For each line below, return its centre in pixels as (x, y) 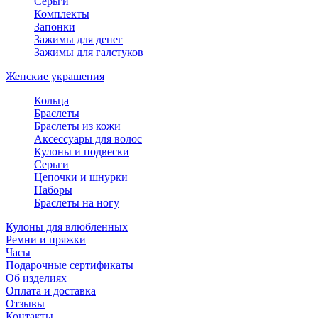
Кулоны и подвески (82, 152)
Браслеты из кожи (77, 126)
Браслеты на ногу (77, 203)
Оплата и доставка (51, 291)
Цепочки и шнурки (81, 177)
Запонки (55, 27)
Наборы (53, 190)
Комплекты (62, 14)
